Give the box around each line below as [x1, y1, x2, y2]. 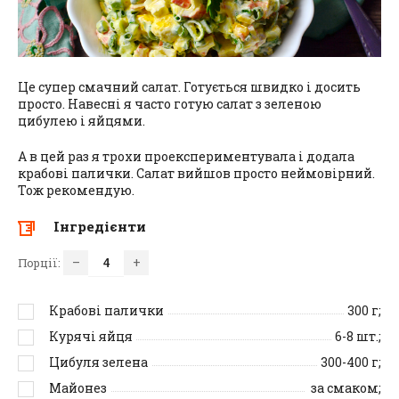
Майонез [49, 379, 107, 397]
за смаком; [308, 379, 381, 397]
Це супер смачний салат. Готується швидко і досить [18, 78, 361, 96]
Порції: [18, 256, 63, 271]
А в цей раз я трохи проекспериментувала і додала [18, 148, 354, 166]
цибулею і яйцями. [18, 112, 145, 130]
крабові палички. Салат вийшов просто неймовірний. [18, 165, 375, 183]
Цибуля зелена [49, 354, 148, 371]
